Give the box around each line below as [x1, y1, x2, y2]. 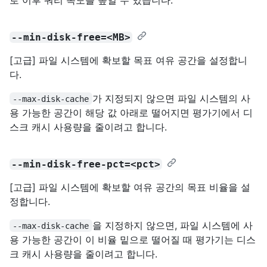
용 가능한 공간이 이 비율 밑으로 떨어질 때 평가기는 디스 [10, 233, 256, 246]
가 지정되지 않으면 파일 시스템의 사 [92, 92, 250, 104]
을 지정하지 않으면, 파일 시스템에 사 [92, 219, 253, 231]
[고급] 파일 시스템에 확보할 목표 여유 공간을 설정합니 [10, 54, 247, 66]
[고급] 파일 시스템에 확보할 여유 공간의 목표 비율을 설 [10, 181, 250, 193]
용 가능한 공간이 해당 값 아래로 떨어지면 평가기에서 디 [10, 106, 253, 119]
